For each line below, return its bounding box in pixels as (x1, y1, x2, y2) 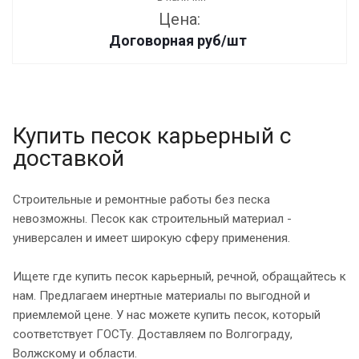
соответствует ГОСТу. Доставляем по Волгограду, (13, 326, 292, 341)
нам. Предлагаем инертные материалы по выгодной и (13, 288, 310, 303)
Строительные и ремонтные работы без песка (13, 192, 270, 207)
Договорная (108, 31, 197, 49)
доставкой (13, 144, 124, 171)
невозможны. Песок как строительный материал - (13, 211, 292, 226)
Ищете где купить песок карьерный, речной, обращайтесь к (13, 268, 346, 284)
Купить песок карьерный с (13, 122, 291, 149)
